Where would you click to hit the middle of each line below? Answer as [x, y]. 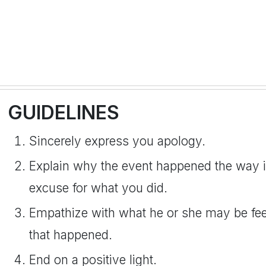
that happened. [71, 235]
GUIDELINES [64, 113]
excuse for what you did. [98, 188]
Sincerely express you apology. [117, 141]
